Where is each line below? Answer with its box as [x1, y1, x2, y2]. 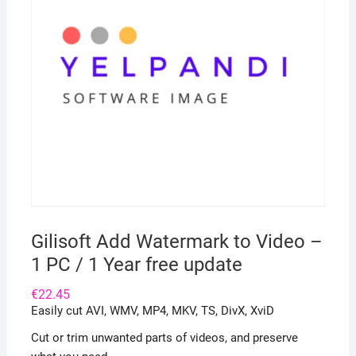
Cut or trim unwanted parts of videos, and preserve [30, 331, 298, 346]
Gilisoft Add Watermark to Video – [30, 230, 323, 253]
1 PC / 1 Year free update [30, 253, 242, 277]
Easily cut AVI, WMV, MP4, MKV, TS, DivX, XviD [30, 304, 274, 319]
